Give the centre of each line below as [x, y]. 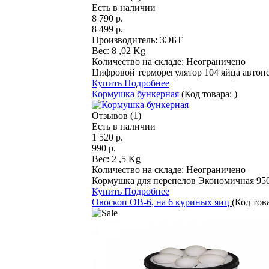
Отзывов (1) [116, 115]
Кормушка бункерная [137, 94]
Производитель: [126, 40]
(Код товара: [208, 94]
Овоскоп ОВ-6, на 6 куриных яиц [162, 202]
